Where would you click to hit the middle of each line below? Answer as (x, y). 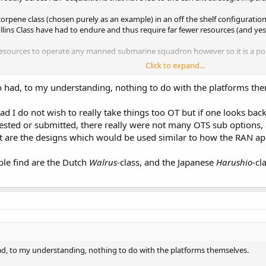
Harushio (234, 162)
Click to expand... (175, 65)
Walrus (103, 162)
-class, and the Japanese (167, 162)
